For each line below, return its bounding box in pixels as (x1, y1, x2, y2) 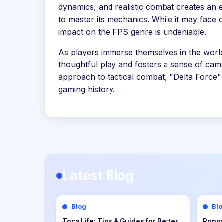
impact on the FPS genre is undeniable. (58, 27, 206, 37)
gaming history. (58, 84, 115, 95)
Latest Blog (62, 168, 134, 184)
